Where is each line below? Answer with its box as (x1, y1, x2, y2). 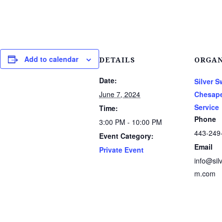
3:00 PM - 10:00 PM (99, 117, 162, 127)
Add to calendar (24, 54, 78, 64)
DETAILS (99, 55, 135, 64)
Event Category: (99, 131, 154, 141)
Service (194, 102, 219, 112)
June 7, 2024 (99, 89, 140, 99)
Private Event (99, 145, 144, 155)
